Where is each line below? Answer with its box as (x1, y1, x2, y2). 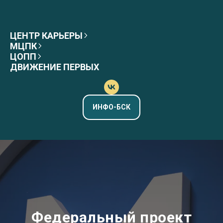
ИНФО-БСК (93, 103, 130, 111)
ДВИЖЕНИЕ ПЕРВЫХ (10, 62, 99, 72)
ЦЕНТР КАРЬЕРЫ (10, 30, 83, 41)
